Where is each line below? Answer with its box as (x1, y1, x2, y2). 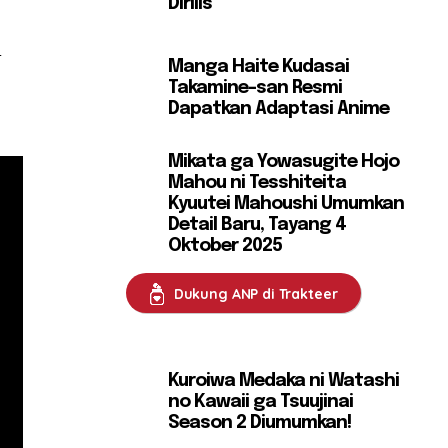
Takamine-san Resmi (168, 78, 343, 97)
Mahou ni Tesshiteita (168, 173, 347, 192)
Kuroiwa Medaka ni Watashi (168, 372, 400, 391)
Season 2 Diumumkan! (168, 414, 352, 433)
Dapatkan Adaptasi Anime (168, 99, 390, 118)
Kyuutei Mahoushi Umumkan (168, 194, 405, 213)
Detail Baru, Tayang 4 (168, 215, 347, 234)
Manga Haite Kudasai (168, 57, 350, 76)
